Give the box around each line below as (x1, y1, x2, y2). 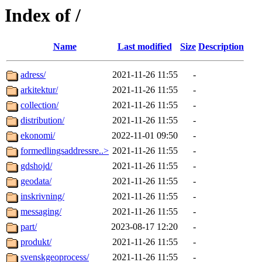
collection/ (20, 100, 58, 111)
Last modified (117, 42, 172, 52)
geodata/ (20, 176, 51, 187)
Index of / (5, 5, 81, 26)
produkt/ (20, 237, 51, 247)
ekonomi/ (20, 130, 55, 141)
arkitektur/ (20, 85, 58, 95)
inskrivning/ (20, 191, 64, 202)
